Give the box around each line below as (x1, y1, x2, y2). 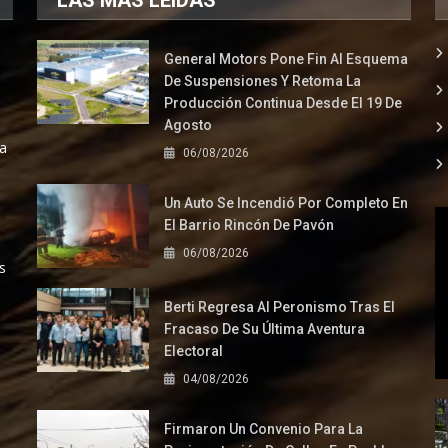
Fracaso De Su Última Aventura (164, 320, 366, 337)
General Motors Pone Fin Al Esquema (164, 50, 409, 67)
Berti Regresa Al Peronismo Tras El (164, 298, 396, 315)
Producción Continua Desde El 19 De (164, 94, 403, 111)
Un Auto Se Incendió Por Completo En (164, 194, 409, 211)
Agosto (164, 116, 213, 133)
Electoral (164, 342, 224, 359)
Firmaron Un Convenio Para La (164, 420, 364, 437)
